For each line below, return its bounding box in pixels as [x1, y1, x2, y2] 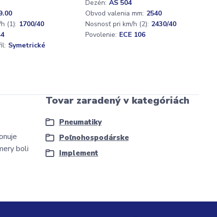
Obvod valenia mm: [85, 9, 144, 18]
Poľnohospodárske [59, 133, 129, 142]
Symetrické [8, 41, 45, 50]
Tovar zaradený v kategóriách [45, 94, 189, 107]
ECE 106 [119, 30, 145, 39]
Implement [59, 148, 98, 158]
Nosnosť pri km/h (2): [85, 19, 149, 29]
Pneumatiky [59, 117, 102, 127]
